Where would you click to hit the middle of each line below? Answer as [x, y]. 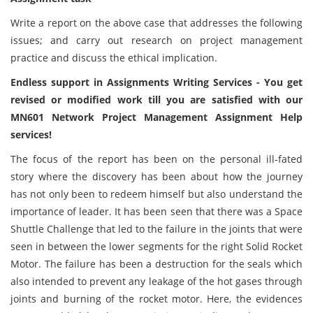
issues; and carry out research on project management [156, 40]
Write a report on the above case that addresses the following [156, 23]
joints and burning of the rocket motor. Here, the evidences [156, 299]
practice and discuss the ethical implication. [115, 58]
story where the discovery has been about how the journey [156, 176]
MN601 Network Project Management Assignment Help [156, 117]
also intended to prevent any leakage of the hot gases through [156, 281]
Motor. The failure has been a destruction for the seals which [156, 264]
